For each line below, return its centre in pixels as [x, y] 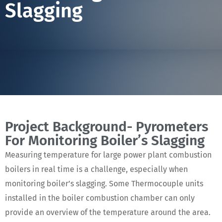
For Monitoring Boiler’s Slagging [105, 140]
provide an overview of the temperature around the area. [108, 212]
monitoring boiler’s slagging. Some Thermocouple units [104, 184]
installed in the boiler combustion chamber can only [100, 198]
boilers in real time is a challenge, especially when [96, 169]
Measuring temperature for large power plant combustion [108, 155]
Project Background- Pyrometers [107, 127]
